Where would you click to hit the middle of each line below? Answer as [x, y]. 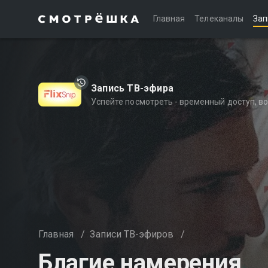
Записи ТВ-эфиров [132, 234]
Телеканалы [219, 19]
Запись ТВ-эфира [132, 88]
